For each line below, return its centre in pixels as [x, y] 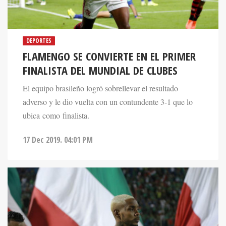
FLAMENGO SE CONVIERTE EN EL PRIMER [109, 56]
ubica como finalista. [56, 115]
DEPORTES [39, 40]
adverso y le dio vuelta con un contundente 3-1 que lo [108, 102]
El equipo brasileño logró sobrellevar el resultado [100, 88]
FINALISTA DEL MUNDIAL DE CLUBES [100, 70]
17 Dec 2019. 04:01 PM [58, 139]
